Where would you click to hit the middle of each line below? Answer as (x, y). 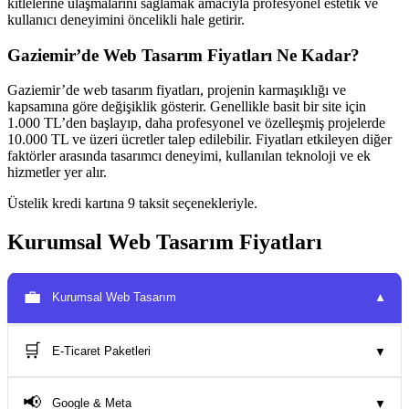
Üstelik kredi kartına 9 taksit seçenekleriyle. (132, 204)
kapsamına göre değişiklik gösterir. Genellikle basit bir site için (187, 107)
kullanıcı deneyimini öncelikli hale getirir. (126, 19)
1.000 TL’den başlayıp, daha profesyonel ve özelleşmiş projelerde (196, 123)
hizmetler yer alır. (57, 173)
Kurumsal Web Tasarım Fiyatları (165, 242)
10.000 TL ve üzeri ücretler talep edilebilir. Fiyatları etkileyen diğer (199, 140)
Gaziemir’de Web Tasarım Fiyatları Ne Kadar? (184, 55)
